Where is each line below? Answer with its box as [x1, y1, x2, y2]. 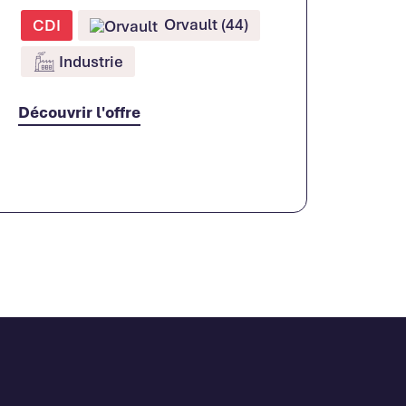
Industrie [58, 51, 123, 72]
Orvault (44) [159, 14, 248, 35]
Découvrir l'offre [17, 101, 140, 122]
